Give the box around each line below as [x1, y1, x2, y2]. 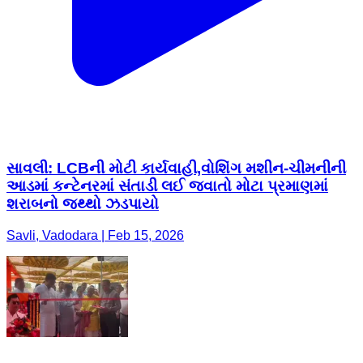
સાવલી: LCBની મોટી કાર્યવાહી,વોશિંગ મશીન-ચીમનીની [6, 159, 346, 177]
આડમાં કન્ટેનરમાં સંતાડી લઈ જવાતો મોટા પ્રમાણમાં [6, 177, 328, 194]
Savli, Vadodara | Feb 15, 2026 [6, 228, 184, 242]
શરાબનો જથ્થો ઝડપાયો [6, 194, 159, 212]
